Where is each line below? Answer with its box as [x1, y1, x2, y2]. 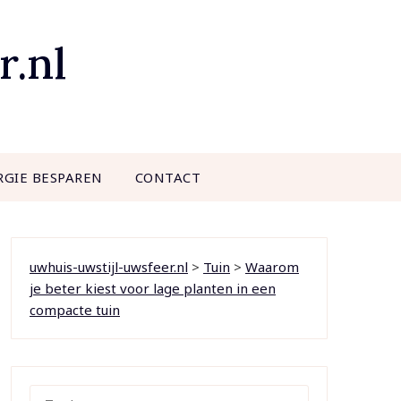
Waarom [244, 258, 299, 276]
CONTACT [134, 168, 201, 186]
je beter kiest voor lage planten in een [29, 279, 276, 297]
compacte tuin [29, 301, 120, 319]
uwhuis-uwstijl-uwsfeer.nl [29, 258, 188, 276]
